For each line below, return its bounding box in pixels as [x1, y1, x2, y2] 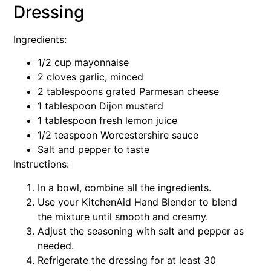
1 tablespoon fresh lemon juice [38, 114, 177, 127]
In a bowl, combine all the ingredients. [38, 181, 211, 194]
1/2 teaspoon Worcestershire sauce [38, 129, 198, 142]
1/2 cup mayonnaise [38, 56, 129, 69]
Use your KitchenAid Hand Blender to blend [38, 195, 237, 208]
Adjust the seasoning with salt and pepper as [38, 224, 244, 237]
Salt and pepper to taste [38, 143, 149, 156]
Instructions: [13, 158, 69, 171]
